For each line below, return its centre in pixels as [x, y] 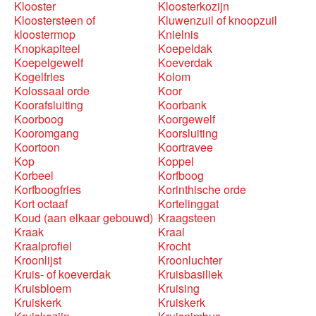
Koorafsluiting [49, 105]
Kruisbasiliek [190, 274]
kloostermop [45, 34]
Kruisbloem [43, 288]
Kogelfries [39, 77]
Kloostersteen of [55, 20]
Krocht [174, 246]
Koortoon [37, 147]
